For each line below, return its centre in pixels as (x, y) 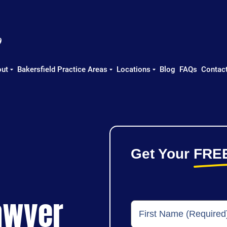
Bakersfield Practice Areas (62, 69)
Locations (134, 69)
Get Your (162, 154)
